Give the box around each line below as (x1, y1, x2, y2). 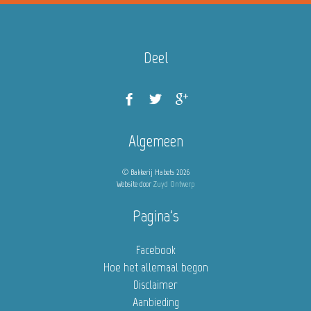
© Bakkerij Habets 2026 (121, 167, 190, 177)
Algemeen (128, 130, 183, 151)
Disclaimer (133, 276, 178, 292)
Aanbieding (132, 294, 179, 310)
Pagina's (132, 205, 179, 226)
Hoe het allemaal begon (103, 259, 208, 275)
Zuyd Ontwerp (153, 178, 194, 189)
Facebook (135, 242, 176, 258)
